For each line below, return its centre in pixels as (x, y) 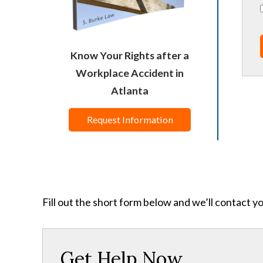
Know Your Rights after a (130, 55)
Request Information (130, 119)
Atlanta (130, 90)
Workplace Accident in (130, 73)
